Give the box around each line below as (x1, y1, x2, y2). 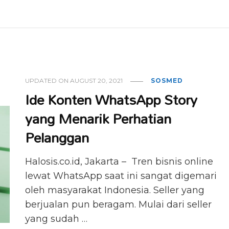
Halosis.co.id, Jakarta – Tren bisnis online (25, 156, 214, 168)
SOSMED (151, 77, 184, 85)
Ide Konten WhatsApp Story (25, 85, 198, 114)
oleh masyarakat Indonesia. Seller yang (25, 185, 205, 196)
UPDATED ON (25, 77, 71, 85)
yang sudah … (25, 213, 88, 225)
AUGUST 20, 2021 (70, 77, 123, 85)
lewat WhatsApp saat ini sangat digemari (25, 170, 217, 182)
